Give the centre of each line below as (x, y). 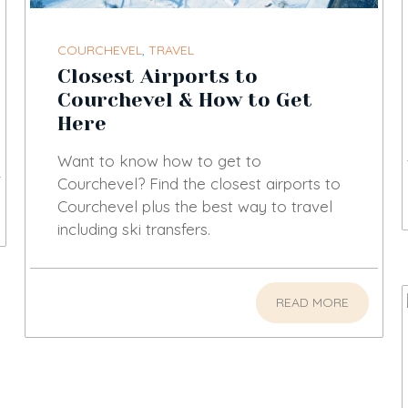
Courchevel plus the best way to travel (195, 206)
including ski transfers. (134, 229)
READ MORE (312, 302)
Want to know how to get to (160, 160)
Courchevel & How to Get (185, 99)
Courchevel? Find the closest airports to (199, 183)
